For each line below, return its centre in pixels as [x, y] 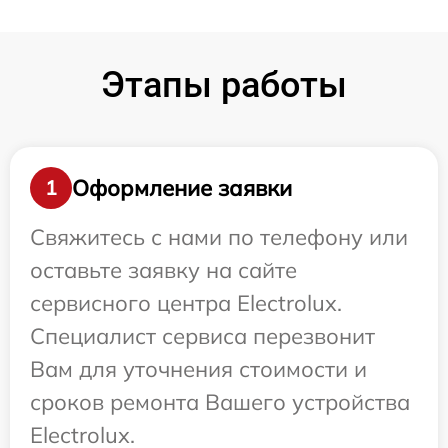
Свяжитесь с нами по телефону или [219, 237]
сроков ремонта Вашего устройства [220, 402]
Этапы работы [224, 85]
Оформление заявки [182, 187]
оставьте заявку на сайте [163, 270]
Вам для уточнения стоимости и [198, 369]
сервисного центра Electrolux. [186, 303]
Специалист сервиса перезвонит [202, 336]
